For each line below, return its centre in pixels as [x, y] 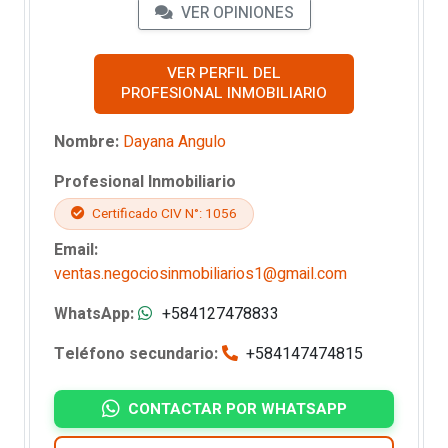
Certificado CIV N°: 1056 [163, 213]
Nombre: [86, 141]
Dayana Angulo [174, 141]
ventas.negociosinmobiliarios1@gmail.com [200, 273]
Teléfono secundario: [136, 353]
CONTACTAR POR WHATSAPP [237, 408]
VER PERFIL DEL [224, 73]
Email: [76, 249]
